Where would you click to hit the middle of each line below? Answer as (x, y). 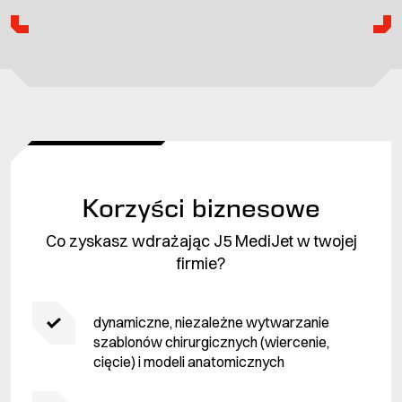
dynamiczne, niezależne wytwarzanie (211, 322)
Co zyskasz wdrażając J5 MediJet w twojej (201, 240)
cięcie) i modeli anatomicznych (189, 361)
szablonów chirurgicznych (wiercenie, (211, 341)
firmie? (201, 263)
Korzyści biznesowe (201, 208)
